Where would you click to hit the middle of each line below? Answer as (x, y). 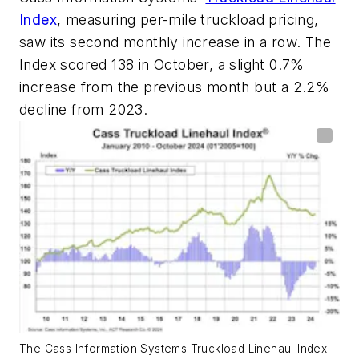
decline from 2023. (84, 110)
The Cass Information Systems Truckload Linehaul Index (173, 349)
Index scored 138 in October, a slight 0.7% (162, 65)
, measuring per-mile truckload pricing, (188, 20)
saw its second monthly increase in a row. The (175, 42)
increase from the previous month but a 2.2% (175, 87)
